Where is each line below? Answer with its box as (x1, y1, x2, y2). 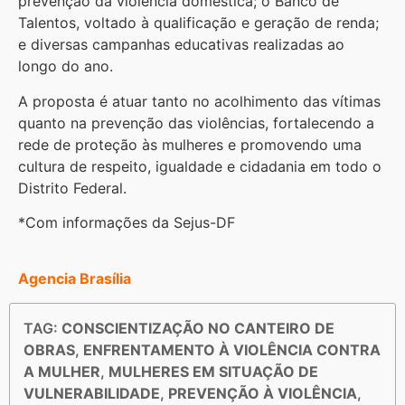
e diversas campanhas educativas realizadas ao (18, 35, 344, 54)
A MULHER (24, 362, 100, 381)
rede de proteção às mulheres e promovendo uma (18, 135, 362, 154)
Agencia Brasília (18, 269, 131, 288)
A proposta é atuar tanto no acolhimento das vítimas (18, 91, 381, 110)
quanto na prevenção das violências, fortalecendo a (18, 113, 374, 132)
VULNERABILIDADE (24, 383, 160, 402)
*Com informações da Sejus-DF (18, 213, 235, 232)
